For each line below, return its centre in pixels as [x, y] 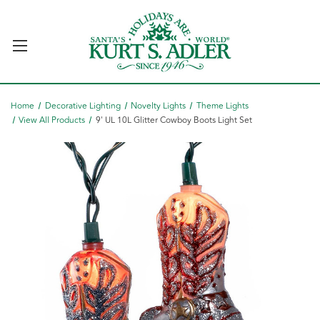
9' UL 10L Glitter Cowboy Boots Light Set [174, 120]
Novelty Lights [159, 106]
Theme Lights [223, 106]
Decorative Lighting [82, 106]
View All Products [52, 120]
